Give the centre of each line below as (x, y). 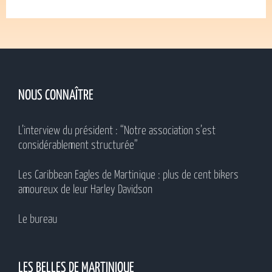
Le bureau (38, 220)
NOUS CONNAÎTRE (56, 96)
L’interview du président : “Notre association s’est (117, 131)
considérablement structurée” (78, 146)
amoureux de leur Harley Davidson (85, 190)
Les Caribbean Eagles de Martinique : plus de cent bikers (128, 175)
